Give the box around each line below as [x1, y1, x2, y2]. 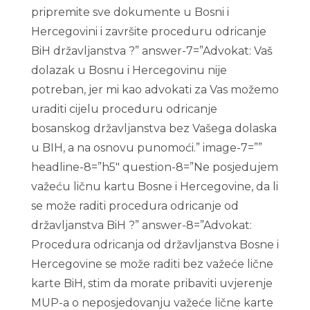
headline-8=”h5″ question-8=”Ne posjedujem [30, 161, 278, 174]
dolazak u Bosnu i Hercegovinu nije [30, 64, 227, 77]
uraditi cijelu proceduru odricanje [30, 102, 217, 116]
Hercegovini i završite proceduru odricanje [30, 25, 266, 38]
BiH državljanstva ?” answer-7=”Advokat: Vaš [30, 44, 273, 57]
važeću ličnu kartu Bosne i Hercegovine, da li [30, 180, 278, 193]
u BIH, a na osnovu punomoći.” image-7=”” [30, 141, 262, 154]
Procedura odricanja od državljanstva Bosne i [30, 238, 279, 251]
